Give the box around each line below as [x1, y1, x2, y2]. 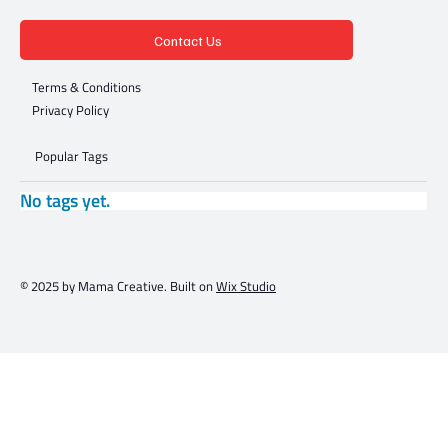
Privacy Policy [32, 100, 110, 121]
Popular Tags [35, 145, 108, 166]
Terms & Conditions [32, 76, 142, 97]
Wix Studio [216, 275, 276, 296]
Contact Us [154, 31, 223, 49]
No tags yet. [20, 187, 110, 215]
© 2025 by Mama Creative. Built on [20, 275, 216, 296]
